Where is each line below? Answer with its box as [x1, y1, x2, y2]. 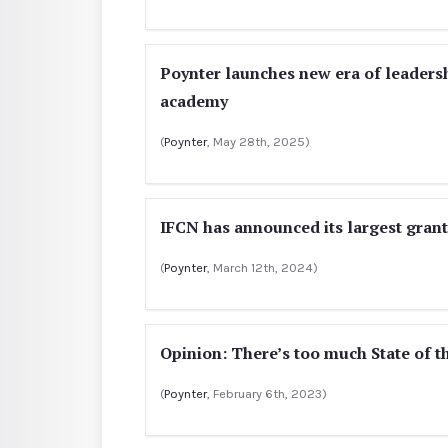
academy [160, 89, 228, 112]
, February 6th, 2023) [207, 385, 327, 401]
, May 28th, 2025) [207, 133, 310, 149]
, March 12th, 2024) [207, 259, 318, 275]
